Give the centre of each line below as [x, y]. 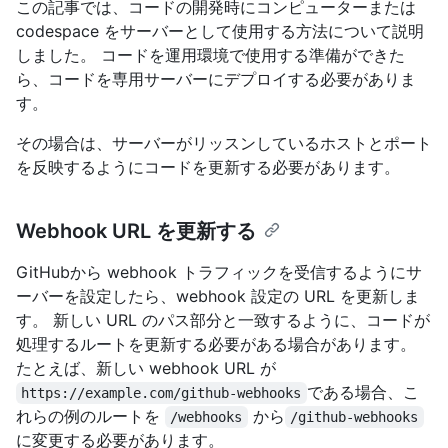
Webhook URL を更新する [136, 230]
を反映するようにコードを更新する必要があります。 [208, 166]
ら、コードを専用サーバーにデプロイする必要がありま [216, 78]
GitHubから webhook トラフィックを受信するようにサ [219, 271]
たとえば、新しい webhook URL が [146, 367]
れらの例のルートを [90, 415]
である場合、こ [362, 391]
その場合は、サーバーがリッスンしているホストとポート [224, 142]
